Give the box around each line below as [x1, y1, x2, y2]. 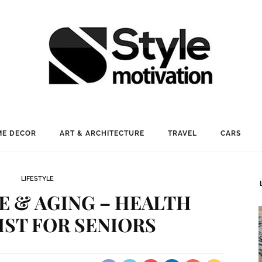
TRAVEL [167, 129, 197, 137]
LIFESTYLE [20, 175, 54, 182]
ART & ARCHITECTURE [59, 129, 144, 137]
